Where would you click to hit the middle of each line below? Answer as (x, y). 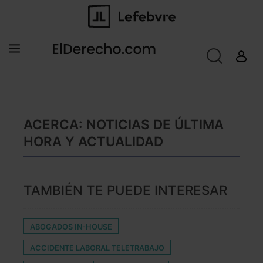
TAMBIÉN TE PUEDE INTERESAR (125, 190)
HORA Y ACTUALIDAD (93, 141)
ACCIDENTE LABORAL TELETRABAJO (97, 248)
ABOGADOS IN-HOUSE (71, 227)
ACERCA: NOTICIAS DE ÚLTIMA (124, 124)
